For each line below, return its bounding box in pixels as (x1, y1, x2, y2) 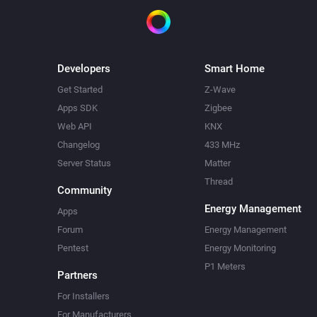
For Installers (57, 291, 110, 301)
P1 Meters (204, 261, 246, 272)
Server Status (57, 158, 112, 168)
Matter (204, 158, 231, 168)
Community (57, 184, 113, 197)
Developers (57, 62, 111, 75)
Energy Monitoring (204, 243, 276, 253)
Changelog (57, 139, 100, 150)
